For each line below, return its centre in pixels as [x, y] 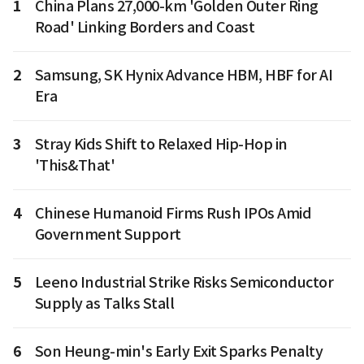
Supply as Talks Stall [104, 304]
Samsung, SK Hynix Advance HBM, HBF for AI [183, 76]
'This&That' [74, 166]
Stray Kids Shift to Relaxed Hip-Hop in [161, 145]
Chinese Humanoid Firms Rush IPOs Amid [173, 214]
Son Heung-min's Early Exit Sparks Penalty [178, 352]
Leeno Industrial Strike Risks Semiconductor [184, 283]
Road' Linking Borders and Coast [144, 28]
